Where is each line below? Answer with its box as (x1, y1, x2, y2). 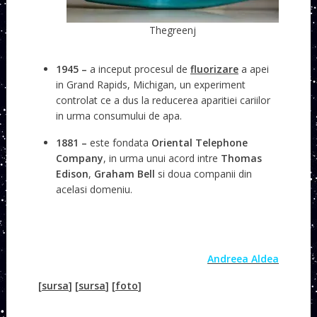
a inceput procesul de (89, 62, 190, 76)
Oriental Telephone (151, 135, 248, 149)
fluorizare (190, 62, 238, 76)
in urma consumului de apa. (55, 108, 182, 122)
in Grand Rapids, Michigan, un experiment (55, 77, 246, 91)
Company (55, 151, 103, 165)
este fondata (89, 135, 151, 149)
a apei (238, 62, 269, 76)
